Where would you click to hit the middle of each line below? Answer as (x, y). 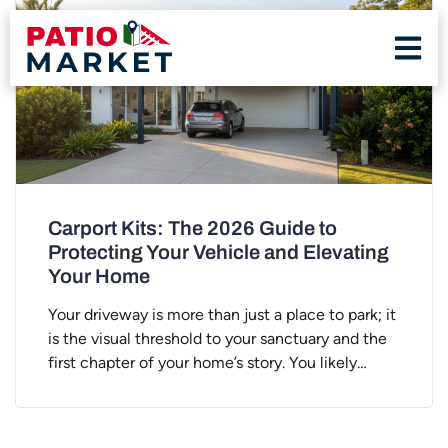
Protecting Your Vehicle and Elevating (218, 252)
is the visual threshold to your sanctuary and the (217, 339)
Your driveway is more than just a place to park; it (222, 315)
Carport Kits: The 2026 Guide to (192, 228)
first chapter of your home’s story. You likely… (207, 363)
